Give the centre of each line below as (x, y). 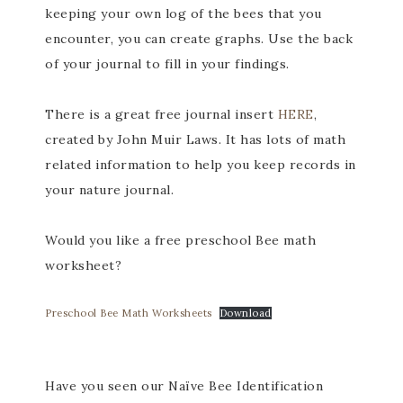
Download (245, 313)
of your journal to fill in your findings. (167, 64)
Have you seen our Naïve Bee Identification (184, 386)
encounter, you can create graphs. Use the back (199, 39)
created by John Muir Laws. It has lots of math (195, 139)
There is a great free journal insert (161, 114)
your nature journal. (109, 190)
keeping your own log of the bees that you (184, 13)
